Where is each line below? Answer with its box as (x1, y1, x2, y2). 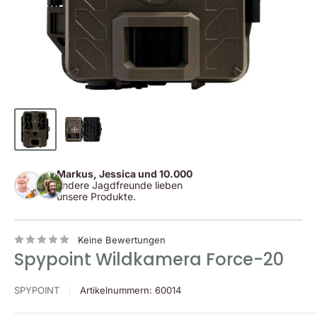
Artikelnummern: (80, 284, 155, 296)
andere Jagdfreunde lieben (57, 179, 183, 192)
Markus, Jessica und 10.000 (57, 168, 192, 180)
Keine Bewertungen (78, 234, 166, 246)
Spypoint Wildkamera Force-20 (14, 248, 284, 272)
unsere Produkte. (57, 190, 136, 203)
